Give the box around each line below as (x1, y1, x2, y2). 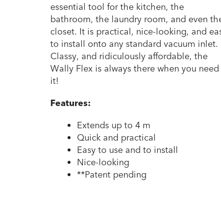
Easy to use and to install (77, 144, 178, 157)
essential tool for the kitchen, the (50, 1, 184, 14)
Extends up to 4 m (77, 119, 150, 132)
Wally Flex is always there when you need (50, 63, 219, 75)
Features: (50, 97, 91, 110)
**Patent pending (77, 169, 147, 182)
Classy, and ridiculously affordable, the (50, 50, 208, 63)
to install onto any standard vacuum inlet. (50, 38, 218, 51)
